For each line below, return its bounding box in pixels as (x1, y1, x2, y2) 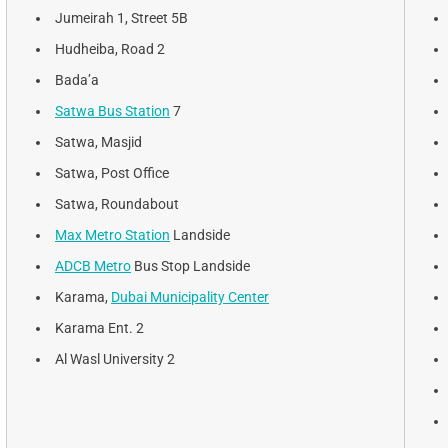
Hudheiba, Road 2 (55, 40, 165, 57)
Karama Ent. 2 (55, 319, 144, 336)
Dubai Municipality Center (111, 288, 269, 305)
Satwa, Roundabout (55, 195, 179, 212)
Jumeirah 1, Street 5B (55, 9, 188, 26)
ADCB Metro (55, 257, 131, 274)
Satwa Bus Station (55, 102, 170, 119)
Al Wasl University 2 (55, 350, 175, 367)
